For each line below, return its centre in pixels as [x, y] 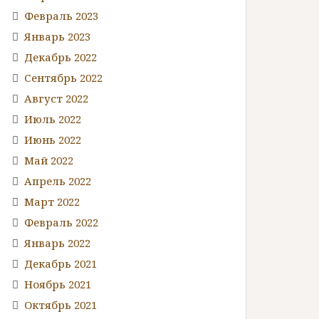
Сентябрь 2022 [63, 77]
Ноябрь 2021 [58, 284]
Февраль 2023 [61, 15]
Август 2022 [56, 98]
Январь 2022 [57, 242]
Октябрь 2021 [61, 304]
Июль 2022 [53, 119]
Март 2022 [52, 201]
